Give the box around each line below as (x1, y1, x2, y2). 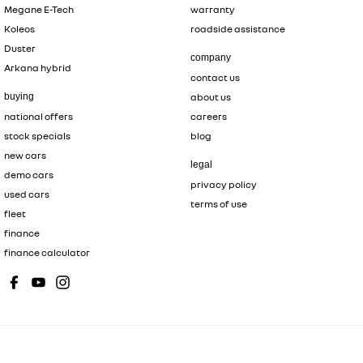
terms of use (190, 198, 247, 210)
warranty (190, 3, 235, 15)
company (190, 52, 231, 63)
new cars (4, 149, 46, 161)
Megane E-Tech (4, 3, 75, 15)
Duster (4, 42, 36, 54)
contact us (190, 71, 240, 83)
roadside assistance (190, 23, 285, 35)
